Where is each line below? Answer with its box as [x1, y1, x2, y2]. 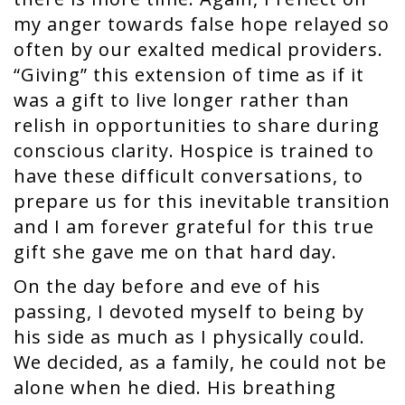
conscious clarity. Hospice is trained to [14, 138, 374, 163]
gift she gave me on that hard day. [14, 240, 343, 264]
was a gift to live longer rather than [14, 88, 350, 112]
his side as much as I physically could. [14, 325, 365, 349]
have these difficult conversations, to [14, 164, 363, 188]
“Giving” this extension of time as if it [14, 62, 364, 87]
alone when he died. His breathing [14, 375, 336, 400]
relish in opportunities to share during [14, 113, 380, 137]
